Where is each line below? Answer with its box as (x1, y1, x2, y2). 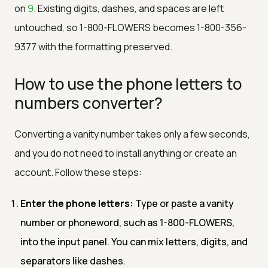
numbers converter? (14, 92, 163, 114)
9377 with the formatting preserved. (14, 39, 172, 53)
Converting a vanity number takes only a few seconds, (14, 127, 250, 141)
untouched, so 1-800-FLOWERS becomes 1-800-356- (14, 20, 246, 34)
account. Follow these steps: (14, 165, 142, 179)
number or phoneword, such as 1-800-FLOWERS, (20, 215, 234, 229)
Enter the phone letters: (20, 196, 133, 210)
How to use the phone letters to (14, 72, 242, 95)
